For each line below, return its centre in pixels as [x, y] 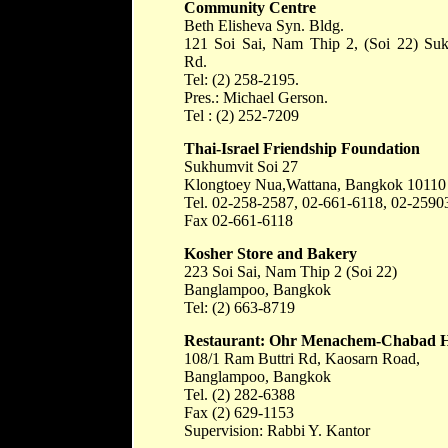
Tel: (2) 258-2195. [241, 79]
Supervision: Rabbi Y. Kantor [277, 430]
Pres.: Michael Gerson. [256, 97]
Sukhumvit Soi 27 [241, 166]
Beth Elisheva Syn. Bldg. [264, 25]
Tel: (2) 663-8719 [239, 307]
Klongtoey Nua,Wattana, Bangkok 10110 [315, 184]
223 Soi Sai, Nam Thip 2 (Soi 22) [290, 271]
